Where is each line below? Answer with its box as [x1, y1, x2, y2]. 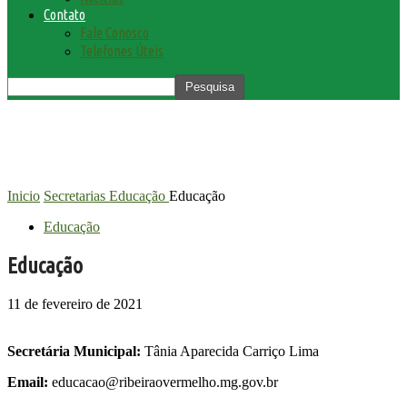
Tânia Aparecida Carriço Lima [141, 343, 319, 360]
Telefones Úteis [80, 43, 164, 59]
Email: [7, 374, 48, 391]
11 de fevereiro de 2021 [7, 296, 143, 313]
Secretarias [44, 187, 105, 203]
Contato [44, 6, 85, 23]
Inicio [7, 187, 40, 203]
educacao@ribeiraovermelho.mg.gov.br [48, 374, 278, 391]
